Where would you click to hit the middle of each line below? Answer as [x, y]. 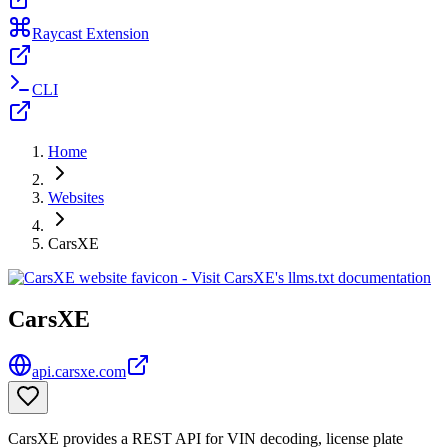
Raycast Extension [90, 33]
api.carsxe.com [79, 372]
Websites [76, 197]
